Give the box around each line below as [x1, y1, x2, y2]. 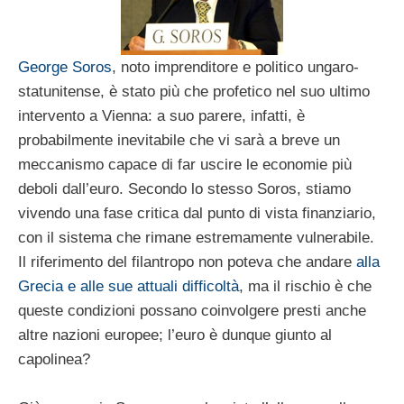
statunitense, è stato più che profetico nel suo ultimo [18, 82, 370, 100]
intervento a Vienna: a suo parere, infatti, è [18, 106, 305, 124]
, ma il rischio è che [239, 277, 372, 295]
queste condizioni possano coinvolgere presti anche [18, 301, 366, 319]
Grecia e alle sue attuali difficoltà [18, 277, 239, 295]
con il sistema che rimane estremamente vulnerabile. [18, 228, 374, 246]
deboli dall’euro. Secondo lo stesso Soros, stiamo [18, 179, 351, 197]
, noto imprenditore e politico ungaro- [112, 58, 359, 76]
